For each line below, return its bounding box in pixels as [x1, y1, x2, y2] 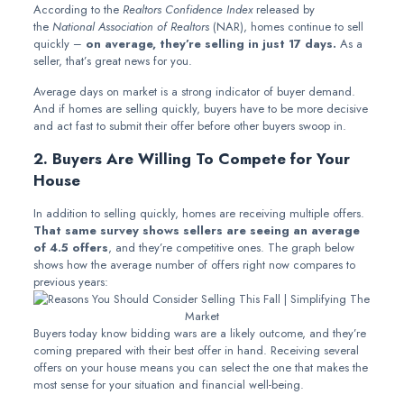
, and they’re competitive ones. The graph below [107, 239, 354, 256]
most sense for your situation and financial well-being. [32, 376, 304, 393]
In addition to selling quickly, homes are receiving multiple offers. [32, 205, 364, 222]
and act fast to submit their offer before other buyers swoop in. [32, 117, 346, 134]
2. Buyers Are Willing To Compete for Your [32, 148, 350, 170]
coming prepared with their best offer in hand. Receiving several [32, 342, 359, 359]
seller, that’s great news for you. [32, 52, 192, 69]
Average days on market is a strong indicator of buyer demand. [32, 83, 355, 100]
